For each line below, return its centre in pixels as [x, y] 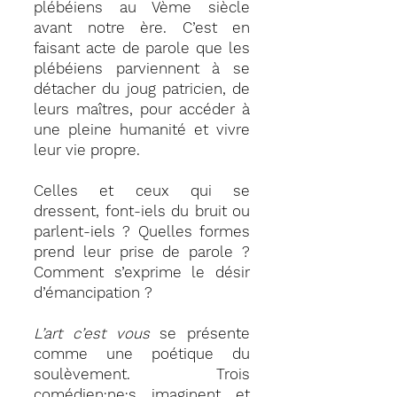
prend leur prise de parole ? [142, 252]
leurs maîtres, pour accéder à [142, 109]
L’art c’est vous [92, 333]
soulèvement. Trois [142, 374]
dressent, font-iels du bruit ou [142, 211]
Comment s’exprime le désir [142, 272]
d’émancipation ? [93, 292]
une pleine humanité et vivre [142, 129]
